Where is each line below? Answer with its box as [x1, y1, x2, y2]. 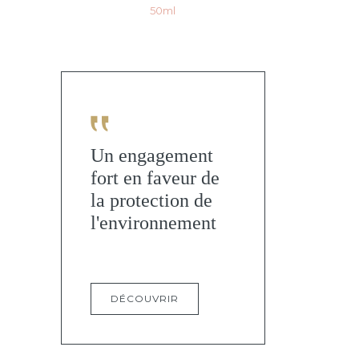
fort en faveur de [90, 167, 220, 188]
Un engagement [90, 144, 213, 166]
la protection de [90, 189, 212, 211]
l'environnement [90, 212, 216, 233]
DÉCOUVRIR [110, 292, 179, 305]
